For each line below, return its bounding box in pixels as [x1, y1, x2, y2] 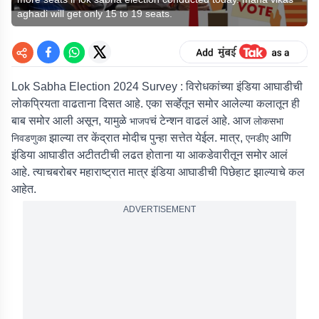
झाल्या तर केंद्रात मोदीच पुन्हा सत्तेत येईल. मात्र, [46, 132, 246, 144]
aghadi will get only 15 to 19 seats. [17, 8, 172, 19]
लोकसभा [253, 115, 283, 127]
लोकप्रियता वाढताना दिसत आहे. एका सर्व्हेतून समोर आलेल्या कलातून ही [11, 98, 300, 110]
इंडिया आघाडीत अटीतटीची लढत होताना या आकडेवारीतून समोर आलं [11, 149, 288, 161]
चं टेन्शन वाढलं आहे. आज [150, 115, 253, 127]
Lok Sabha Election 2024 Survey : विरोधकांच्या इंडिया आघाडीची [11, 80, 303, 93]
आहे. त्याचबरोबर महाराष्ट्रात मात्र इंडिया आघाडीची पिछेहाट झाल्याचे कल [11, 166, 305, 178]
